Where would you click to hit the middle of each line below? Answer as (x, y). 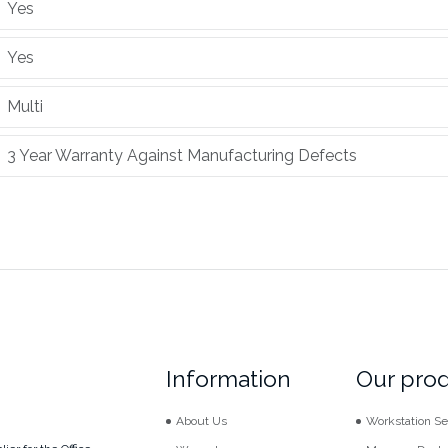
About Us (201, 421)
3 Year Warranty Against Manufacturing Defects (182, 155)
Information (228, 378)
